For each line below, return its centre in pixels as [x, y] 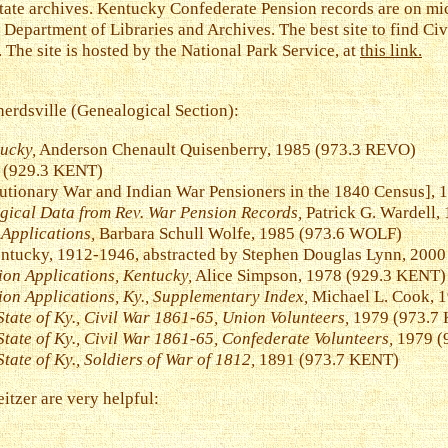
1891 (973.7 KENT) [327, 359]
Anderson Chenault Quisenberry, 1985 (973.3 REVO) [226, 149]
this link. [391, 51]
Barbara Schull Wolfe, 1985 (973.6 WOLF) [248, 233]
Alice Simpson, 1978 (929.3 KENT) [319, 275]
